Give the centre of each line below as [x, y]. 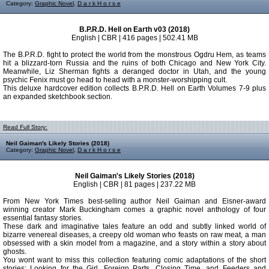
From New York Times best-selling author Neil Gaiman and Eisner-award [134, 201]
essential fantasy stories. [43, 218]
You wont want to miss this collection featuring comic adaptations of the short [134, 260]
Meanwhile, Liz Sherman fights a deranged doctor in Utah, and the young [134, 71]
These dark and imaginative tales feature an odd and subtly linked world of [134, 226]
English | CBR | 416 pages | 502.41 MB [134, 38]
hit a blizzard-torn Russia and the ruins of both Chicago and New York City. [134, 63]
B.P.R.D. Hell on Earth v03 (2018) [134, 29]
